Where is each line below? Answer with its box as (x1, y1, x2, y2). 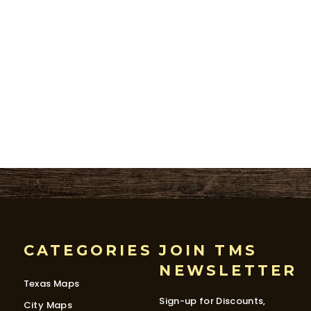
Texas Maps (23, 276, 80, 290)
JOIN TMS (159, 241, 258, 259)
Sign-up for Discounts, (159, 294, 266, 308)
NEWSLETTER (159, 261, 298, 279)
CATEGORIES (23, 241, 153, 259)
